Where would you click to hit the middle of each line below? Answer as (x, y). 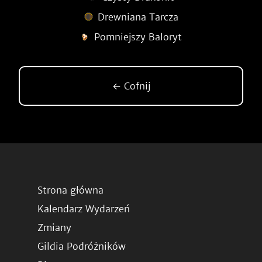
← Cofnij (131, 86)
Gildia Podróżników (82, 246)
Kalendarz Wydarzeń (84, 209)
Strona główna (70, 190)
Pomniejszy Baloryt (138, 37)
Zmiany (54, 227)
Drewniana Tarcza (138, 17)
